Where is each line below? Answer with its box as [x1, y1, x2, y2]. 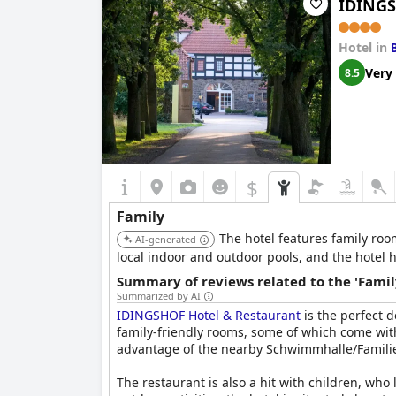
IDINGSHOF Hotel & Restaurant [117, 307, 301, 324]
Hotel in [339, 39, 391, 56]
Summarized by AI [117, 289, 201, 302]
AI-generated [135, 232, 196, 246]
